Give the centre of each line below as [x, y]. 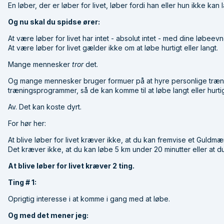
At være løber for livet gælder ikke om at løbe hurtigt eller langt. [113, 47]
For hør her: [27, 123]
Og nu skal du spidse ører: [54, 21]
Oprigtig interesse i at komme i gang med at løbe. [89, 198]
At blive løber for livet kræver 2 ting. [71, 165]
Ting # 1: [22, 182]
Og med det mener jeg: [48, 215]
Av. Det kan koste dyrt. [45, 106]
